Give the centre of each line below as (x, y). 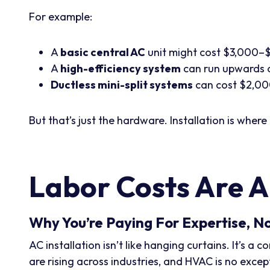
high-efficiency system (121, 68)
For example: (61, 16)
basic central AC (103, 52)
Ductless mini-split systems (122, 84)
